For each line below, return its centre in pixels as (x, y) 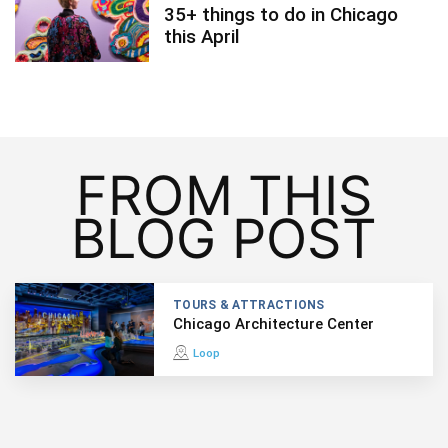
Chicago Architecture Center (274, 324)
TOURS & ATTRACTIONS (249, 304)
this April (202, 36)
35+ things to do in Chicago (281, 14)
